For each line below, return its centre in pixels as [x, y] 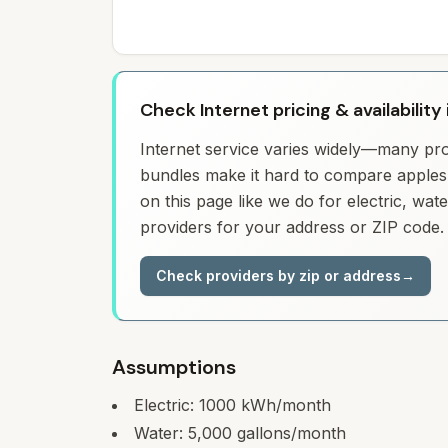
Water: [161, 433]
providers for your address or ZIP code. [292, 227]
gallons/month [289, 433]
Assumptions [174, 367]
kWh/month [283, 405]
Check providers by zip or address [278, 275]
